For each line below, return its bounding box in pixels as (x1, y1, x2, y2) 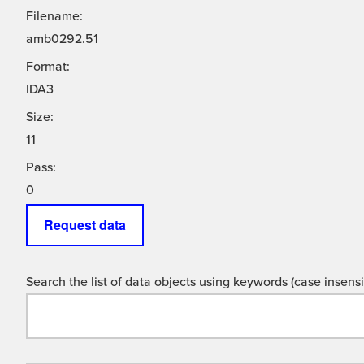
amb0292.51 (26, 31, 98, 48)
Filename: (26, 8, 83, 25)
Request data (44, 215, 126, 235)
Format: (26, 58, 70, 76)
